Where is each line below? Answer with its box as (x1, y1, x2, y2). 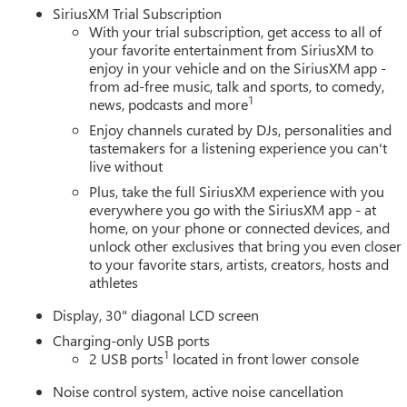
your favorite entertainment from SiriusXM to (89, 40, 374, 60)
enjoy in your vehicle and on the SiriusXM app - (89, 58, 387, 78)
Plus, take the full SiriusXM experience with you (89, 182, 385, 202)
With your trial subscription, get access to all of (89, 22, 382, 42)
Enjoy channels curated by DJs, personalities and (89, 120, 392, 140)
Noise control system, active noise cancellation (53, 382, 344, 402)
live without (89, 156, 164, 176)
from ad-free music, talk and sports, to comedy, (89, 76, 385, 96)
